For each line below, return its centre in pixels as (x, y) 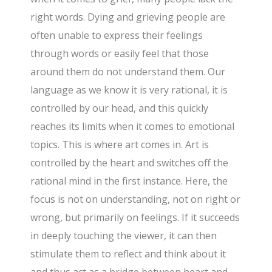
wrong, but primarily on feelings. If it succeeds (135, 218)
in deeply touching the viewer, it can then (124, 236)
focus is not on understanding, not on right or (136, 199)
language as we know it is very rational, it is (129, 90)
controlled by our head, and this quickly (120, 108)
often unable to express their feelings (117, 36)
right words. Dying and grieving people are (128, 17)
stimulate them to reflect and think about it (128, 254)
